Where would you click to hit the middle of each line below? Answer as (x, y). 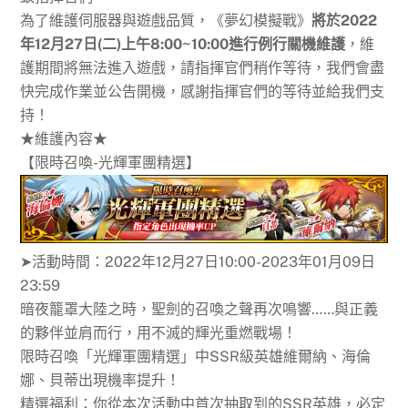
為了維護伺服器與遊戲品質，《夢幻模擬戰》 (166, 20)
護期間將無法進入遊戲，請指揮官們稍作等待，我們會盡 (203, 67)
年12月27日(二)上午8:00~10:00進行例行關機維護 (183, 44)
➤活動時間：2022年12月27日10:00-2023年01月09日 (198, 262)
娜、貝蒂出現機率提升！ (101, 381)
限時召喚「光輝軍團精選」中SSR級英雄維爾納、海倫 (196, 357)
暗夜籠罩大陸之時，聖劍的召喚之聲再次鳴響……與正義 (199, 310)
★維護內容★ (64, 138)
